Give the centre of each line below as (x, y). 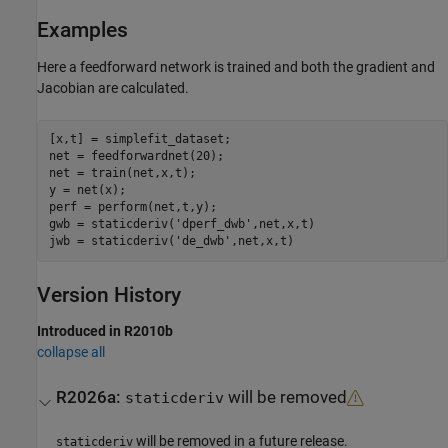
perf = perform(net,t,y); (132, 207)
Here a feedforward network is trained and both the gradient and (236, 66)
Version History (109, 294)
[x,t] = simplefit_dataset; (139, 139)
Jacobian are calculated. (113, 87)
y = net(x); (87, 190)
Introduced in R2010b (105, 330)
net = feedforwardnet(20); (136, 156)
